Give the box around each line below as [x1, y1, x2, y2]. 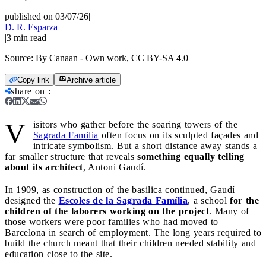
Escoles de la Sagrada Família [58, 195, 188, 205]
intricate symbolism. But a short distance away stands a [33, 140, 257, 151]
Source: [5, 52, 36, 63]
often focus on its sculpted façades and [98, 129, 258, 140]
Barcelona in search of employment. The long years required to [5, 227, 261, 237]
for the [230, 195, 259, 205]
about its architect [5, 161, 83, 172]
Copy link [17, 75, 49, 84]
